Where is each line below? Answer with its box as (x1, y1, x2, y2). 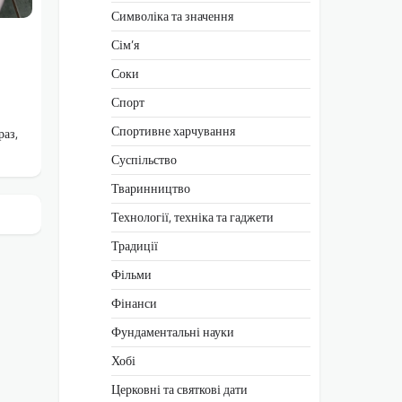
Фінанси (111, 293, 157, 313)
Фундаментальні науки (111, 321, 234, 342)
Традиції (111, 235, 158, 256)
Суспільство (111, 149, 177, 170)
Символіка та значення (111, 5, 233, 26)
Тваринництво (111, 178, 190, 198)
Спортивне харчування (111, 120, 235, 141)
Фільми (111, 264, 152, 284)
